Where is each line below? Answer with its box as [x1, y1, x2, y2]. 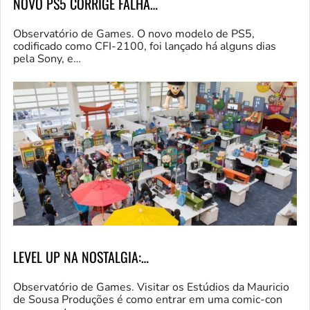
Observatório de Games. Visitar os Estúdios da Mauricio [13, 279, 289, 295]
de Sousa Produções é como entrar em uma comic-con [13, 291, 282, 307]
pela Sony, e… [13, 51, 81, 67]
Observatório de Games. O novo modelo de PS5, [13, 26, 255, 42]
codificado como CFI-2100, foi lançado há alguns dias [13, 39, 276, 55]
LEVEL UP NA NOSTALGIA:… [13, 246, 149, 267]
